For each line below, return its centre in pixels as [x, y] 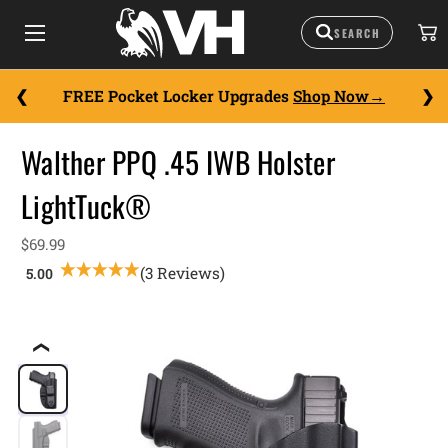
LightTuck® [86, 206]
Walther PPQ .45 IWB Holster [178, 162]
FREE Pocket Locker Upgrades [178, 96]
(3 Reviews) [182, 273]
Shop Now [331, 96]
